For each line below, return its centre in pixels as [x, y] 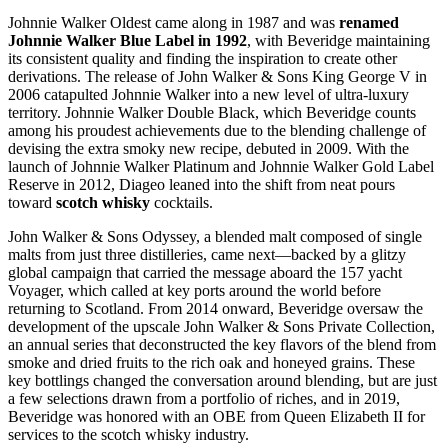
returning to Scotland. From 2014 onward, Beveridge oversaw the [215, 308]
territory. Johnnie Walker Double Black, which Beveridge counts [212, 112]
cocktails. [181, 202]
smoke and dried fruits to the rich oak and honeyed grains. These [211, 362]
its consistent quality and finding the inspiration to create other [202, 58]
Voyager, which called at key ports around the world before [194, 290]
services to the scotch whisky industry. [128, 434]
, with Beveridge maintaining [338, 40]
